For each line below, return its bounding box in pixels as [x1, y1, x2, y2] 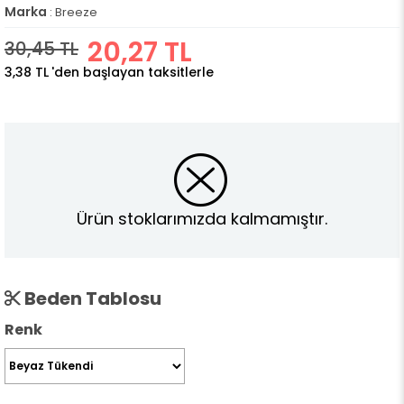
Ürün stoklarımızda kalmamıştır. [77, 207, 327, 230]
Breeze [55, 4, 97, 21]
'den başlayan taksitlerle [51, 63, 214, 81]
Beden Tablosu [21, 286, 161, 312]
